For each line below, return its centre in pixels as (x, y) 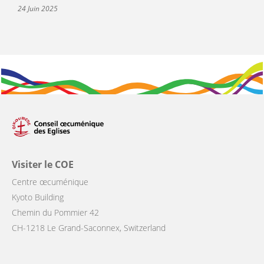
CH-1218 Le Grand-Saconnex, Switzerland (89, 228)
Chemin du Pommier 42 (55, 213)
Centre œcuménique (50, 182)
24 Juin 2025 (38, 9)
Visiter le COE (43, 165)
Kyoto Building (38, 197)
